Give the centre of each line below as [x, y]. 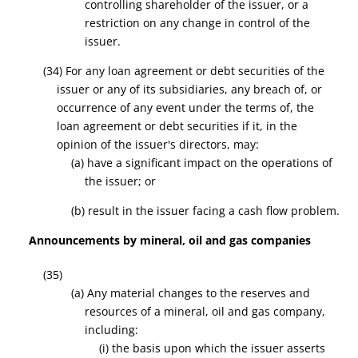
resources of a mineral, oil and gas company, [205, 311]
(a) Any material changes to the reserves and [190, 293]
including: [112, 330]
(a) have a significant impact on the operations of [201, 163]
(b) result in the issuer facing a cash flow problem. [205, 211]
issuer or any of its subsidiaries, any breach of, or [190, 89]
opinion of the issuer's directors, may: [158, 144]
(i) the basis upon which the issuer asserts [212, 348]
